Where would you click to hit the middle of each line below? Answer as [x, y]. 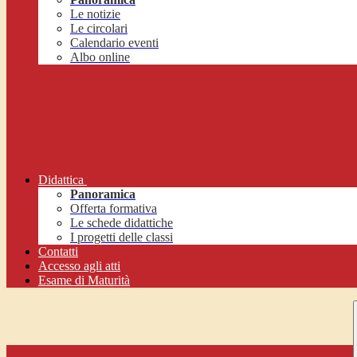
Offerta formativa [114, 209]
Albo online [100, 57]
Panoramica [103, 194]
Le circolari [99, 29]
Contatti [58, 252]
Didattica [61, 180]
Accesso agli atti [79, 266]
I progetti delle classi [122, 237]
